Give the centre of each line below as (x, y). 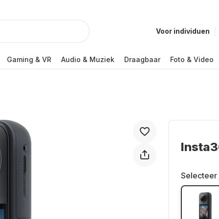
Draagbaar (142, 59)
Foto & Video (192, 59)
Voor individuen (183, 31)
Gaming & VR (29, 59)
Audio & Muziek (88, 59)
